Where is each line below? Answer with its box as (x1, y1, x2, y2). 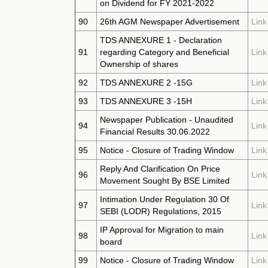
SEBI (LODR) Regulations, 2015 (100, 206, 221, 216)
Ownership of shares (100, 59, 178, 69)
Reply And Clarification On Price (100, 164, 220, 173)
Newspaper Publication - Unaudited (100, 115, 233, 124)
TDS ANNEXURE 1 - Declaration (100, 35, 222, 45)
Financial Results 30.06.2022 (100, 127, 210, 136)
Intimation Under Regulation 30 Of (100, 194, 229, 204)
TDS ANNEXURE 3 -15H (100, 96, 192, 106)
